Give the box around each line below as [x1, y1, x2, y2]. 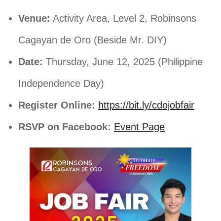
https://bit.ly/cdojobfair [98, 100, 194, 111]
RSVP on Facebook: [18, 121, 111, 133]
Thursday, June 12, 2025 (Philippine [43, 56, 203, 68]
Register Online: [18, 100, 95, 111]
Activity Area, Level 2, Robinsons [50, 13, 196, 24]
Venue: [18, 13, 50, 24]
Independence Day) [18, 78, 104, 89]
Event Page [114, 121, 165, 133]
